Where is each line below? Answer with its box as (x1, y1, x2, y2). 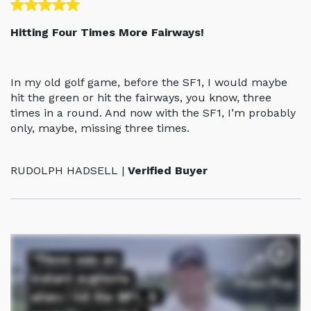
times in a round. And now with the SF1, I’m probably (10, 106, 296, 120)
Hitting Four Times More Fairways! (10, 26, 204, 40)
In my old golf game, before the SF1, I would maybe (10, 76, 287, 90)
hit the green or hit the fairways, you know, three (10, 91, 271, 105)
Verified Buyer (128, 164, 208, 178)
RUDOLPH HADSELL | (10, 164, 128, 178)
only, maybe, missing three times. (10, 121, 190, 135)
